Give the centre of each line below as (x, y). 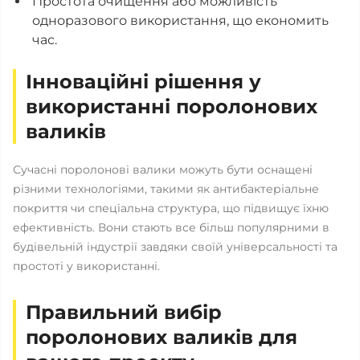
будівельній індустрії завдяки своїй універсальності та (175, 247)
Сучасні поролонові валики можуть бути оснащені (163, 170)
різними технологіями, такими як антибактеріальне (166, 189)
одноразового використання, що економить (180, 20)
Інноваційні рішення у (143, 82)
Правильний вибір (124, 312)
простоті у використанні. (86, 266)
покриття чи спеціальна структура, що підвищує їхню (171, 208)
